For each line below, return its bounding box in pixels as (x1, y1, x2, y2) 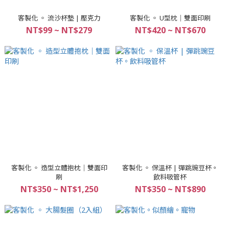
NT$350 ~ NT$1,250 (20, 184, 98, 195)
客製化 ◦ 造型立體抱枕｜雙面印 (11, 163, 107, 172)
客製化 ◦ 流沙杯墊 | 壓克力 (17, 13, 101, 22)
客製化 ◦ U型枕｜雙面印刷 (129, 13, 211, 22)
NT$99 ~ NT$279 (26, 25, 92, 36)
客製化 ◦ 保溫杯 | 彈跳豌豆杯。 (122, 163, 218, 172)
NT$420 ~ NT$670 (134, 25, 205, 36)
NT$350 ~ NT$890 (134, 184, 205, 195)
